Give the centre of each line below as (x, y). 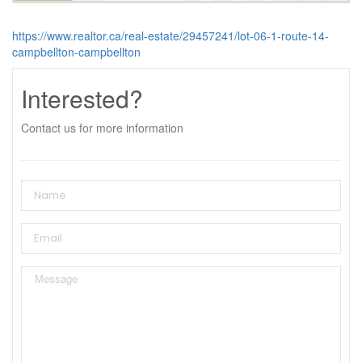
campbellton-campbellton (76, 51)
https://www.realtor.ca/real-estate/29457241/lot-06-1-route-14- (170, 35)
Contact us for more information (102, 127)
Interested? (82, 98)
